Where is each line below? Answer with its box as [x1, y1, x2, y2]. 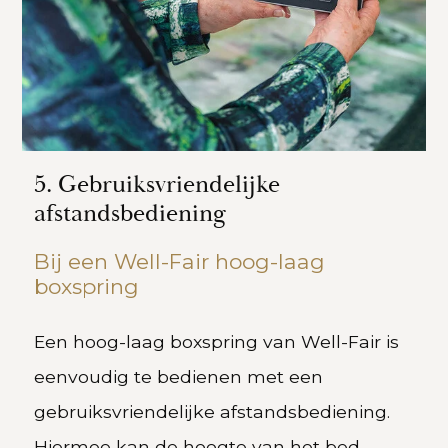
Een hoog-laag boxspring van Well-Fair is [34, 330, 400, 352]
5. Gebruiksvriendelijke [34, 168, 281, 201]
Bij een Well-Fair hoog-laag [34, 248, 326, 274]
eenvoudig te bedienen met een [34, 365, 324, 387]
